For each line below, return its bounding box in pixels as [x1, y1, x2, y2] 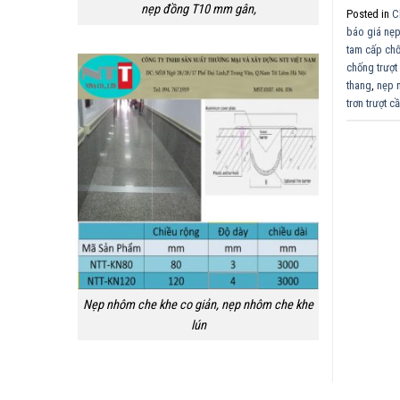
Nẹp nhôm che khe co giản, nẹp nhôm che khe [83, 296, 313, 312]
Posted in [346, 6, 392, 21]
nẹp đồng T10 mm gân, [140, 2, 256, 18]
